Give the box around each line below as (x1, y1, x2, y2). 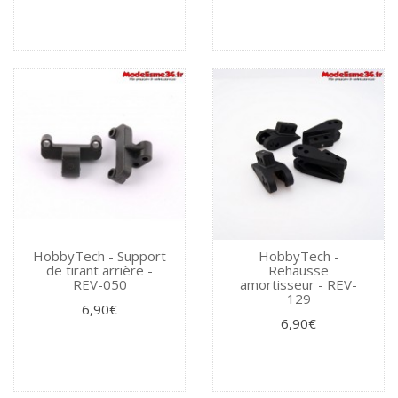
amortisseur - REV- (240, 275, 357, 293)
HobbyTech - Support (33, 246, 166, 265)
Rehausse (268, 260, 329, 279)
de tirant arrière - (46, 260, 153, 279)
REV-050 (72, 275, 127, 293)
